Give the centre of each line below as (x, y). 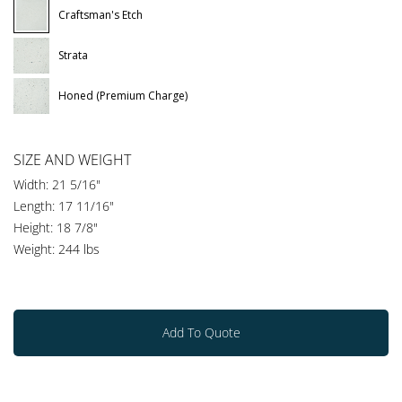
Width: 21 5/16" (57, 184)
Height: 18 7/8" (56, 227)
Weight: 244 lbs (57, 249)
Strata (73, 55)
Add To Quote (201, 332)
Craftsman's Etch (100, 14)
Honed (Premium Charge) (123, 95)
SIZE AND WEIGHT (72, 159)
